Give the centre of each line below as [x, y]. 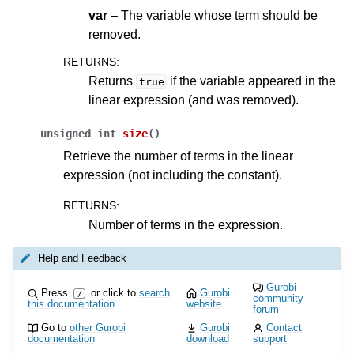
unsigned [66, 134]
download [208, 339]
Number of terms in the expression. [186, 225]
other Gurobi [98, 327]
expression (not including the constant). [173, 175]
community [279, 299]
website [204, 304]
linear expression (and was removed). [194, 100]
